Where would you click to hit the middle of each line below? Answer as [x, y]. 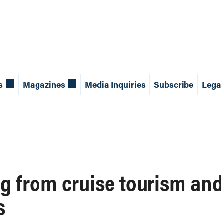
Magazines [44, 85]
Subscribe [173, 85]
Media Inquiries [115, 85]
